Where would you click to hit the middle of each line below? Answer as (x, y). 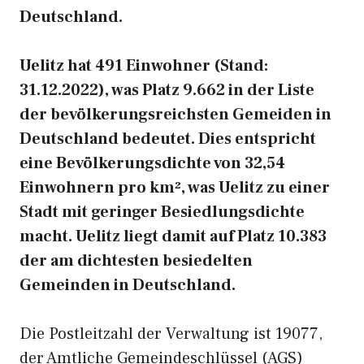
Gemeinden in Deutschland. (128, 285)
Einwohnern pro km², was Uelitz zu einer (175, 188)
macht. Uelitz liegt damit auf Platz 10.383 (173, 236)
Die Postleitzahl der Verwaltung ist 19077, (171, 334)
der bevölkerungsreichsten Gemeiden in (175, 115)
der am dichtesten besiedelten (136, 261)
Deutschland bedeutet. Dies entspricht (168, 139)
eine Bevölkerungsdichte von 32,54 (152, 163)
